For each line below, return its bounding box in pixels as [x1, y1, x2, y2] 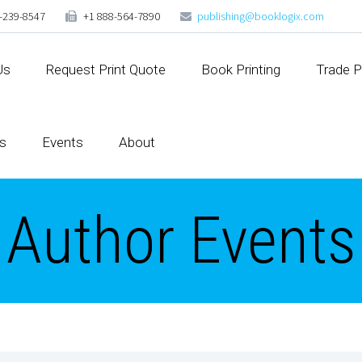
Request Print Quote [46, 61, 166, 78]
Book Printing [201, 61, 280, 78]
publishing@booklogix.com [197, 9, 325, 23]
